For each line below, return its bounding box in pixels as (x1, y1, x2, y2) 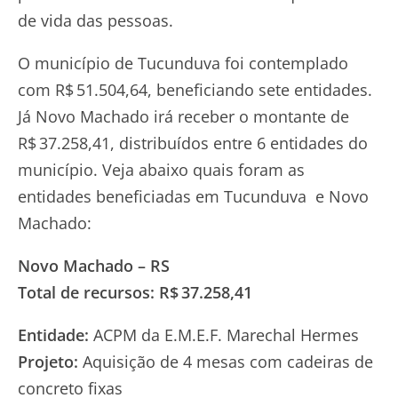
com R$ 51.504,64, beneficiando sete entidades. (18, 78, 372, 100)
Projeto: (18, 350, 78, 372)
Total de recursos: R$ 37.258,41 (18, 281, 252, 303)
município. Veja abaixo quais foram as (18, 158, 305, 180)
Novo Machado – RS (18, 254, 170, 276)
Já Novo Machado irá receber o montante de (18, 105, 349, 127)
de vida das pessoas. (18, 9, 173, 31)
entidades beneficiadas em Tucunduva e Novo (18, 185, 369, 207)
